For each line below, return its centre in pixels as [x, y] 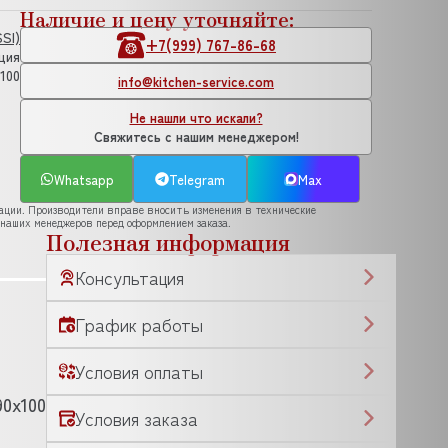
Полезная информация [168, 241]
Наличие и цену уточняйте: [157, 18]
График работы [139, 324]
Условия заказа [136, 418]
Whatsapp [83, 179]
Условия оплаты [139, 371]
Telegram [196, 179]
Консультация [129, 277]
